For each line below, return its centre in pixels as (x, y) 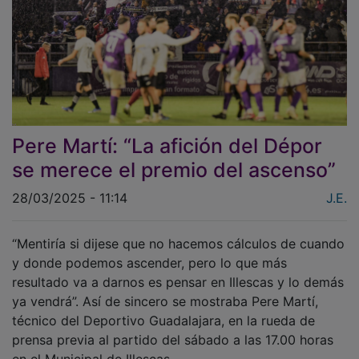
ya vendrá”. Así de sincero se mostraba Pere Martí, (165, 290)
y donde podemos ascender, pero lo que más (149, 252)
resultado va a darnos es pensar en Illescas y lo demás (178, 271)
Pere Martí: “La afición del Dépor (167, 135)
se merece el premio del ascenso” (174, 159)
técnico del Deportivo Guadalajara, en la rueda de (163, 310)
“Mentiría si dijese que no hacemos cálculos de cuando (178, 233)
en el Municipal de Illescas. (93, 348)
